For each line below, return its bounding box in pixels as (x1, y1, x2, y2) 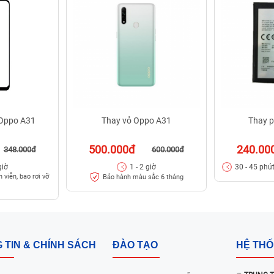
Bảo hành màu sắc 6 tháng (102, 172, 183, 181)
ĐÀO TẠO (113, 240, 158, 251)
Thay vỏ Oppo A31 (102, 116, 171, 126)
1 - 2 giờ (130, 163, 156, 172)
